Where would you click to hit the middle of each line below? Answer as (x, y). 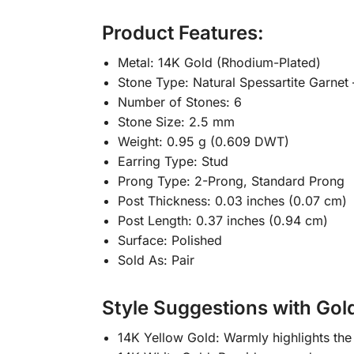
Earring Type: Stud (173, 162)
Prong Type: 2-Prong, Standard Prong (231, 181)
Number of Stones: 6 (179, 102)
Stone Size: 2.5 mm (176, 122)
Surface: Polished (169, 241)
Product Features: (183, 33)
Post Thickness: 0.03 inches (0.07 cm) (232, 201)
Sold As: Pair (156, 260)
